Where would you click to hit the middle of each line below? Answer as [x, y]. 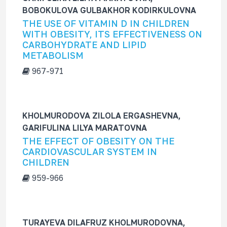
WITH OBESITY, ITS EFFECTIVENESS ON [112, 34]
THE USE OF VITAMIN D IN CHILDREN [106, 23]
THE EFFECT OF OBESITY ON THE [98, 141]
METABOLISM [53, 55]
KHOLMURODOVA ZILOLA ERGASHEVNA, [102, 116]
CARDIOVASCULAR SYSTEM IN [90, 152]
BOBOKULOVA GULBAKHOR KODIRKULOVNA [109, 10]
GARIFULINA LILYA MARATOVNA [85, 128]
